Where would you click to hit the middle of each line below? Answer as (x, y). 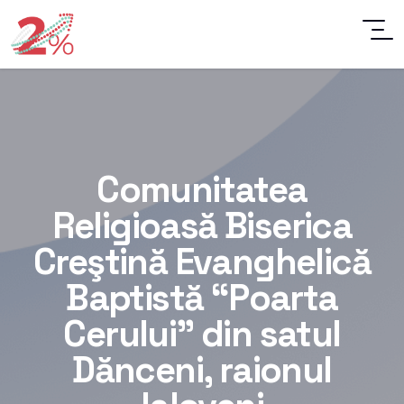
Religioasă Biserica (202, 225)
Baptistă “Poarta (202, 298)
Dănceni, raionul (202, 370)
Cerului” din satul (202, 334)
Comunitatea (202, 189)
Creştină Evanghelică (202, 262)
